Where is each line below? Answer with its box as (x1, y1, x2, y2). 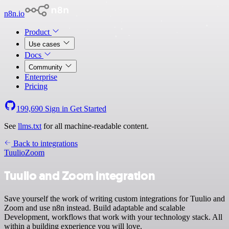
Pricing (25, 82, 48, 90)
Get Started (70, 104, 106, 113)
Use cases (29, 40, 62, 48)
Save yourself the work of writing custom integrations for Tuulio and (4, 194, 225, 203)
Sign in (43, 104, 70, 113)
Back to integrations (11, 139, 78, 148)
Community (29, 63, 64, 71)
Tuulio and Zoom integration (4, 167, 155, 184)
